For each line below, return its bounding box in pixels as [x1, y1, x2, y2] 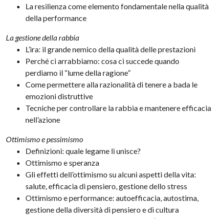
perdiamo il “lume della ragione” [25, 68, 131, 78]
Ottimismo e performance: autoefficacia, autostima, [25, 193, 199, 203]
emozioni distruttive [25, 91, 93, 101]
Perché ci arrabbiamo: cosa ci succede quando [25, 56, 180, 66]
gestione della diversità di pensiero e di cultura [25, 205, 179, 215]
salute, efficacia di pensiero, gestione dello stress [25, 181, 188, 191]
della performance [25, 13, 87, 23]
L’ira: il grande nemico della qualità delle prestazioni [25, 44, 196, 54]
